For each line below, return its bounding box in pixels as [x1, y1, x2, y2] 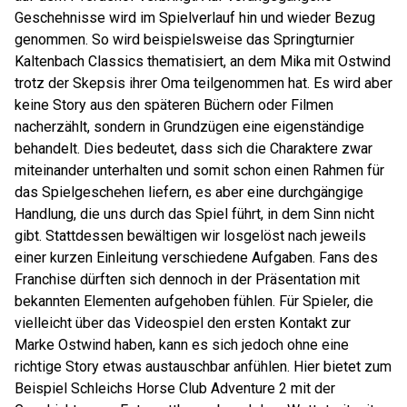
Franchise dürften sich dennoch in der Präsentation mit [15, 271, 360, 288]
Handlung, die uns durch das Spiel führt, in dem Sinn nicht [15, 205, 374, 223]
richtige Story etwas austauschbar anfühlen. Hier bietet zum [15, 358, 392, 375]
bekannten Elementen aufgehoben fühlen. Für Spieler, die [15, 293, 373, 310]
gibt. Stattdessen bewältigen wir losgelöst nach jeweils [15, 227, 366, 244]
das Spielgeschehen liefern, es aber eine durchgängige [15, 184, 363, 201]
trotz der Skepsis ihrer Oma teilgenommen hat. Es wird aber [15, 74, 392, 92]
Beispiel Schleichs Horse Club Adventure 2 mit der [15, 380, 335, 397]
